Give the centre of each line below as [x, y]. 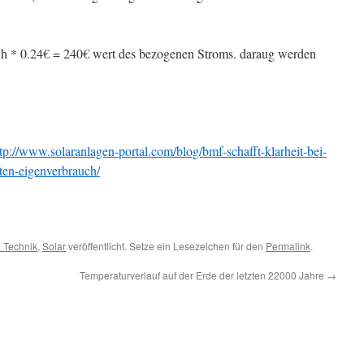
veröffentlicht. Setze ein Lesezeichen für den [166, 246]
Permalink [288, 246]
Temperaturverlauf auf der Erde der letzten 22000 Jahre [203, 275]
